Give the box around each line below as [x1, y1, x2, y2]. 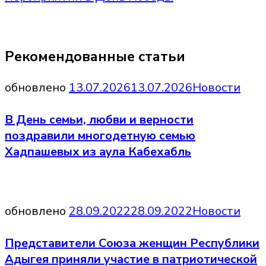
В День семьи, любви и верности [5, 111, 194, 128]
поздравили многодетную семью [5, 127, 195, 144]
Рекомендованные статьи [5, 46, 185, 66]
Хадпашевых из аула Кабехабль [5, 143, 191, 160]
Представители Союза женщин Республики [5, 235, 259, 252]
